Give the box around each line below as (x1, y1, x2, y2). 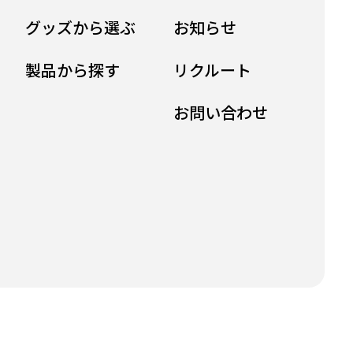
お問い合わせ (189, 100, 268, 124)
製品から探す (41, 58, 120, 81)
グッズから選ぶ (41, 15, 136, 39)
